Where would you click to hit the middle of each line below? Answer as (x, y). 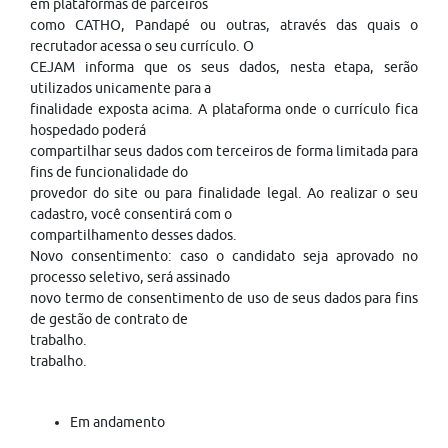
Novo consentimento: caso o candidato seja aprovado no (224, 256)
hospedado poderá (88, 130)
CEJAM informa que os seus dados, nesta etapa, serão (224, 67)
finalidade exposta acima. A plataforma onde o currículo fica (224, 109)
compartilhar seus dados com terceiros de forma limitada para (224, 151)
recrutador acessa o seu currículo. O (142, 46)
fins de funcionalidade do (109, 172)
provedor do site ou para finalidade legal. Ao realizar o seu (224, 193)
